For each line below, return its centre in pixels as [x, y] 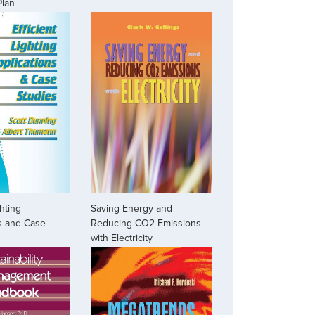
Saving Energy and [132, 209]
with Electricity [122, 238]
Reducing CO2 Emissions [146, 224]
